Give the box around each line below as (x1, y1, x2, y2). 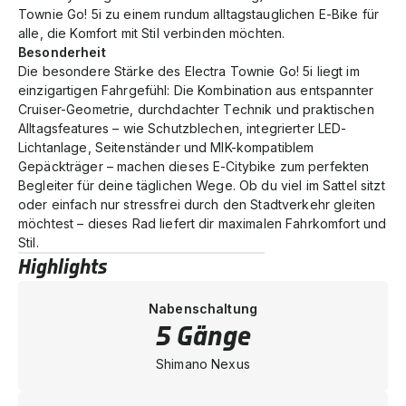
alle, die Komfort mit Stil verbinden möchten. (18, 24, 285, 41)
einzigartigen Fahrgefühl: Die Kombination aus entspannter (18, 82, 373, 98)
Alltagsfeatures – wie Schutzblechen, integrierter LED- (18, 120, 347, 136)
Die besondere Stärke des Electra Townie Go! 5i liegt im (18, 63, 360, 79)
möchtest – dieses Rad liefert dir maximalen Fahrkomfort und (18, 215, 387, 231)
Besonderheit (18, 43, 106, 60)
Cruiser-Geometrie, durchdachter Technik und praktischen (18, 101, 374, 117)
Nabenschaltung (149, 300, 257, 316)
